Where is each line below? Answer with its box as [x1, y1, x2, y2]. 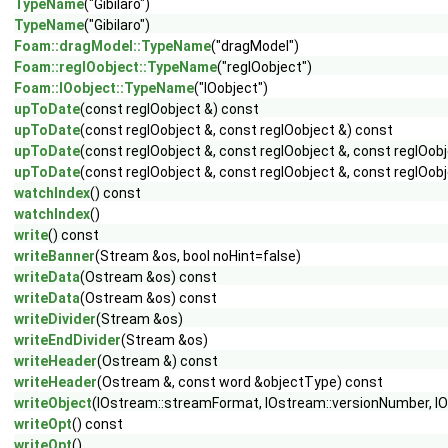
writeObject [14, 395, 92, 411]
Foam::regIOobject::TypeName [14, 59, 217, 75]
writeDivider [14, 311, 96, 327]
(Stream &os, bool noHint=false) [95, 248, 301, 264]
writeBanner [14, 248, 95, 264]
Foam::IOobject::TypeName [14, 80, 194, 96]
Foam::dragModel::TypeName [14, 38, 211, 54]
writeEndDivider [14, 332, 121, 348]
